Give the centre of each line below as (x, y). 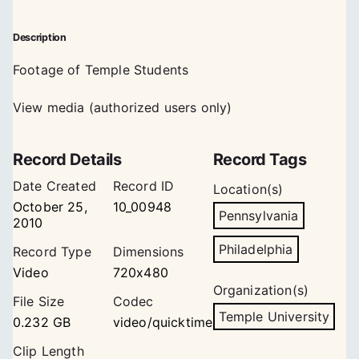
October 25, (50, 207)
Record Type (52, 252)
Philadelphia (256, 249)
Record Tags (260, 159)
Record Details (67, 159)
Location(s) (248, 189)
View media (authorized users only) (123, 107)
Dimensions (148, 252)
